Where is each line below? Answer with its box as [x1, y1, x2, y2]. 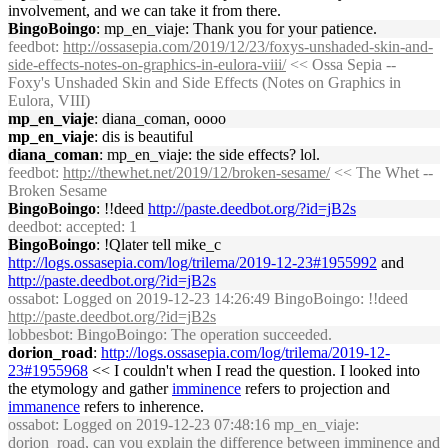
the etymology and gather [8, 380, 172, 397]
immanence [8, 398, 80, 415]
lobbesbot [8, 326, 69, 343]
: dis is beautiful [94, 128, 193, 145]
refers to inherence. [80, 398, 204, 415]
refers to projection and [241, 380, 390, 397]
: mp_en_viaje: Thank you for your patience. [96, 20, 377, 37]
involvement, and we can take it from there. [8, 2, 281, 19]
